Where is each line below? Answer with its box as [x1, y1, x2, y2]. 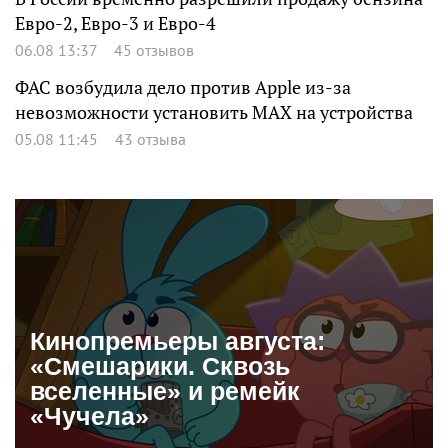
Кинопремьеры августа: [30, 326, 325, 355]
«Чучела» [30, 401, 149, 430]
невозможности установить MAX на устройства [15, 100, 413, 124]
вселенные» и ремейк [30, 376, 300, 405]
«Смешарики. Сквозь [30, 351, 290, 380]
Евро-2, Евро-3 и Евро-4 [15, 11, 216, 35]
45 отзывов [114, 39, 194, 60]
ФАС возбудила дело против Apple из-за [15, 75, 351, 99]
